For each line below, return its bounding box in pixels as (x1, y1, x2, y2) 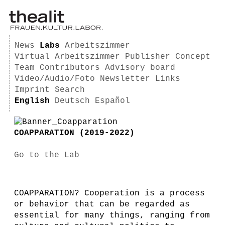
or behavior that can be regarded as (14, 200, 190, 209)
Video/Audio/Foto (15, 74, 95, 83)
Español (95, 96, 130, 105)
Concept (175, 52, 210, 61)
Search (55, 85, 85, 94)
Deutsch (55, 96, 90, 105)
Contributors (40, 63, 100, 72)
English (15, 96, 50, 105)
